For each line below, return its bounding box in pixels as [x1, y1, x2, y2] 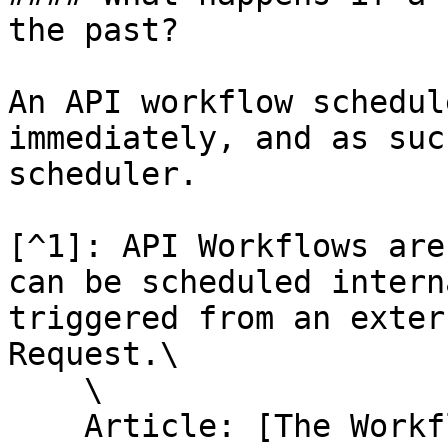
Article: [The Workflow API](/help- [8, 408, 84, 444]
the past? [8, 12, 179, 48]
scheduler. [8, 156, 198, 192]
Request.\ [8, 336, 179, 372]
